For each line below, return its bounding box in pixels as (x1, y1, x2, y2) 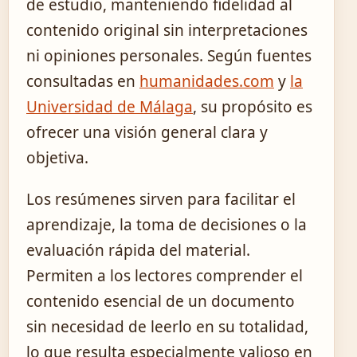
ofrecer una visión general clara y (26, 121, 268, 143)
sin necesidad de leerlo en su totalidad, (26, 316, 308, 337)
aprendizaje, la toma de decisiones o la (26, 214, 307, 235)
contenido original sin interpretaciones (26, 19, 308, 41)
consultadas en (26, 70, 139, 92)
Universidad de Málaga (26, 96, 193, 117)
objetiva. (26, 147, 88, 168)
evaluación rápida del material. (26, 239, 250, 261)
